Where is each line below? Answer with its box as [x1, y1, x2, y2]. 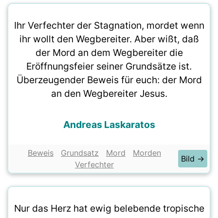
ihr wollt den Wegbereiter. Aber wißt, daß [19, 33, 199, 45]
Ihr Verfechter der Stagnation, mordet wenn [14, 19, 204, 31]
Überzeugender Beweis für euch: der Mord [16, 74, 202, 86]
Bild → [181, 154, 204, 163]
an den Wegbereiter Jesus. [51, 88, 167, 99]
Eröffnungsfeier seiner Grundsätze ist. [26, 60, 192, 72]
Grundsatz [61, 148, 99, 158]
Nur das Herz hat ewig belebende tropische [14, 202, 204, 214]
